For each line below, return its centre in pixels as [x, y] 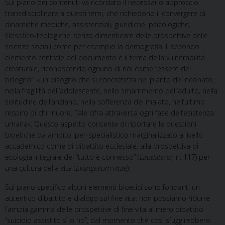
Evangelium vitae [101, 168]
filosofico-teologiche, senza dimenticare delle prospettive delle [106, 35]
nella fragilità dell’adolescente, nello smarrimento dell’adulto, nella [111, 90]
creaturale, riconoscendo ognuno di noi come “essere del [98, 68]
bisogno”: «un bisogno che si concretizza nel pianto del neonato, [109, 79]
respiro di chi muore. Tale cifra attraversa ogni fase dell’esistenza [109, 113]
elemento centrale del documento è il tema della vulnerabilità [105, 57]
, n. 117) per [191, 157]
